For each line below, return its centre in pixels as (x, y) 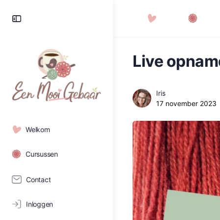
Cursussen (42, 154)
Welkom (38, 129)
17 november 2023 (186, 103)
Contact (39, 180)
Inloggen (40, 204)
